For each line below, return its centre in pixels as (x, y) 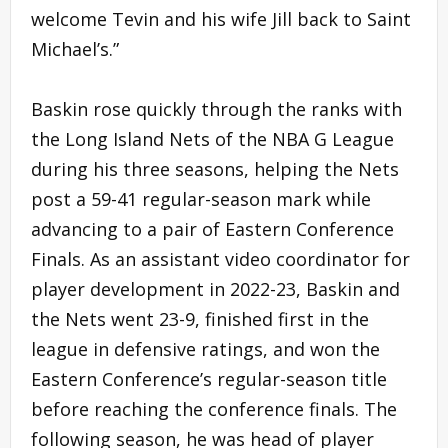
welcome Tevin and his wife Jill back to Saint (221, 18)
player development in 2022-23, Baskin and (215, 288)
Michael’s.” (75, 48)
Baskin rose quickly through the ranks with (216, 108)
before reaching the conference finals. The (214, 408)
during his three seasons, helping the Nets (215, 168)
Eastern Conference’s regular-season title (209, 378)
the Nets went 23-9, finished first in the (200, 318)
